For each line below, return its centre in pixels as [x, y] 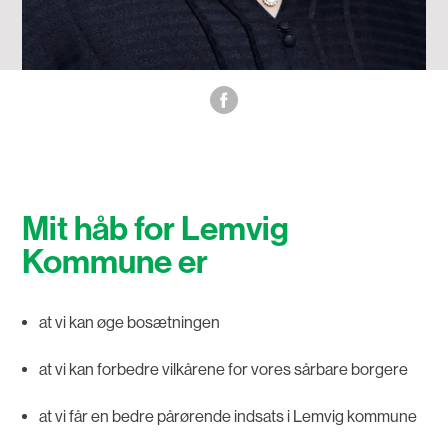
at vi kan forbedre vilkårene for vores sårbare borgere [223, 369]
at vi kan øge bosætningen [129, 322]
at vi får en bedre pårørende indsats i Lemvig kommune [227, 416]
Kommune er [115, 261]
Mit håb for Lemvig [156, 228]
